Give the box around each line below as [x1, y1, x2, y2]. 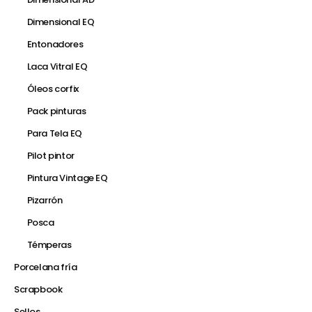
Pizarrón [26, 194, 63, 208]
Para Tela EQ [26, 127, 82, 141]
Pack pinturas [26, 104, 86, 118]
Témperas [26, 238, 72, 252]
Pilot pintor [26, 149, 75, 163]
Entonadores [26, 38, 84, 52]
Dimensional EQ [26, 15, 95, 29]
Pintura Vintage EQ [26, 171, 108, 185]
